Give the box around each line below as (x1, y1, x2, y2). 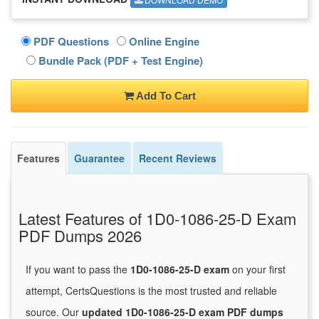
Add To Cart (133, 90, 196, 103)
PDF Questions (31, 33, 109, 50)
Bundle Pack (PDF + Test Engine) (36, 53, 203, 69)
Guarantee (74, 151, 125, 166)
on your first (229, 262, 286, 277)
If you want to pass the (26, 262, 130, 277)
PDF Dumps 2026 (19, 224, 142, 247)
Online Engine (126, 33, 199, 50)
